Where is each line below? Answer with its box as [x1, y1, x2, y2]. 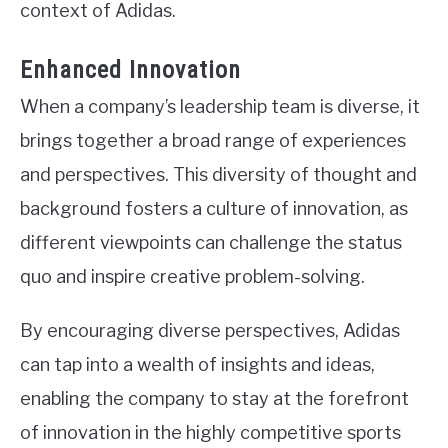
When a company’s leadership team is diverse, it [20, 95, 420, 117]
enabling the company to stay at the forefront [20, 387, 409, 409]
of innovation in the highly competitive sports [20, 421, 401, 443]
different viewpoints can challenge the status [20, 231, 402, 253]
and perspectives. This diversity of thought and [20, 163, 417, 185]
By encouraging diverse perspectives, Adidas [20, 319, 400, 341]
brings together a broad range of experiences [20, 129, 406, 151]
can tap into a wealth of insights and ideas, [20, 353, 375, 375]
